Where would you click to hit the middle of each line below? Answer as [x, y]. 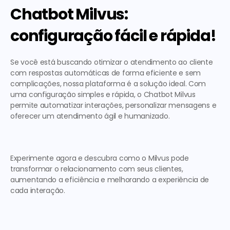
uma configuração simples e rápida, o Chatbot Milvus [103, 94]
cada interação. [40, 190]
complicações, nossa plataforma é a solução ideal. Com [108, 84]
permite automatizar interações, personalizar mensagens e [113, 105]
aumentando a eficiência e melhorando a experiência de [110, 180]
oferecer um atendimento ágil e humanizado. [91, 116]
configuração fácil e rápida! [113, 36]
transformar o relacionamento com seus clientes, [97, 169]
